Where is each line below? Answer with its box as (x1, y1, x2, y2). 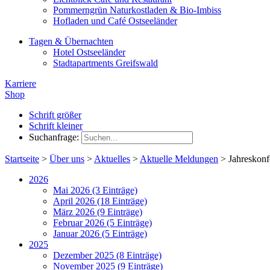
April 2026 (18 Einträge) (53, 196, 147, 207)
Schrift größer (29, 110, 81, 121)
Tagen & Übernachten (29, 36, 113, 47)
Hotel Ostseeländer (53, 47, 125, 58)
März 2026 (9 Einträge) (53, 207, 142, 218)
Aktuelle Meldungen (140, 154, 218, 165)
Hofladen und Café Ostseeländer (53, 16, 177, 27)
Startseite (5, 154, 39, 165)
